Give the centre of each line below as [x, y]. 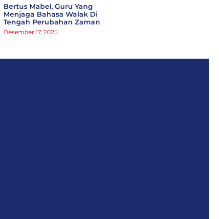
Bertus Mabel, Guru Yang [48, 6]
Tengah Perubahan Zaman [52, 22]
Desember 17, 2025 [30, 32]
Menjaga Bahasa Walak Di [50, 14]
